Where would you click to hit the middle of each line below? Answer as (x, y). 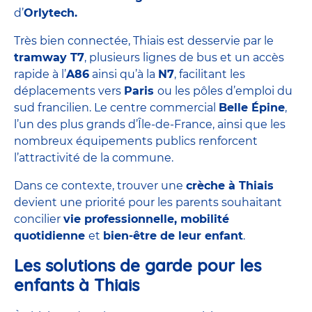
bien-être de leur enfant (173, 235)
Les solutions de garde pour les (138, 265)
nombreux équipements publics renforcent (136, 141)
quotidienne (51, 235)
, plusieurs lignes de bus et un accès (184, 57)
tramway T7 (49, 57)
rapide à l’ (40, 74)
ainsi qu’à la (124, 74)
